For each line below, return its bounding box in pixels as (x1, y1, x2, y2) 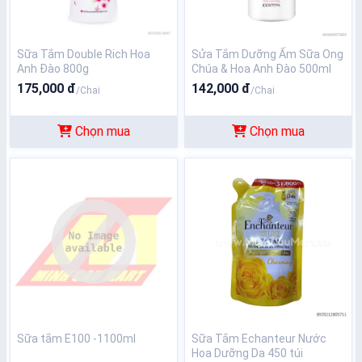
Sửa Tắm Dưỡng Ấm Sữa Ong (192, 48, 343, 61)
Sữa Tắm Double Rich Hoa (17, 48, 150, 61)
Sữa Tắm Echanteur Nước (192, 332, 326, 345)
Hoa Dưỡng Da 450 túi (192, 347, 303, 360)
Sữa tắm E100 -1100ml (17, 332, 136, 345)
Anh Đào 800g (17, 62, 89, 75)
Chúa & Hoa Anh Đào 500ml (192, 62, 331, 75)
